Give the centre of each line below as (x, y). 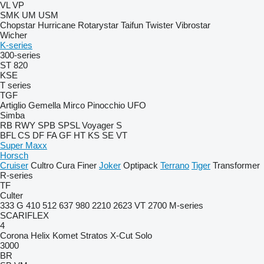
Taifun (132, 25)
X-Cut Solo (131, 235)
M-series (186, 205)
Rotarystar (98, 25)
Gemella (44, 105)
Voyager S (102, 125)
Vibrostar (193, 25)
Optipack (141, 165)
